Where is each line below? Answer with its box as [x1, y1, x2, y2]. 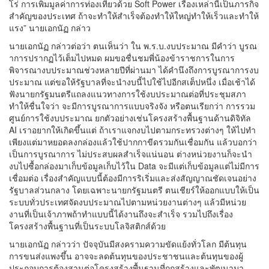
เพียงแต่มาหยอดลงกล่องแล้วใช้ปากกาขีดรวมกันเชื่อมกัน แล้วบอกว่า [9, 136, 257, 148]
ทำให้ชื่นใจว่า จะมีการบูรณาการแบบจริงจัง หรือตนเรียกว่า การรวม [9, 100, 255, 112]
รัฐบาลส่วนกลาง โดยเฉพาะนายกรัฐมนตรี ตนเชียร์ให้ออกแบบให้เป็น [9, 184, 259, 196]
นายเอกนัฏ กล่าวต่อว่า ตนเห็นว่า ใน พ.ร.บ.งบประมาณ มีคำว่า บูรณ [9, 40, 257, 52]
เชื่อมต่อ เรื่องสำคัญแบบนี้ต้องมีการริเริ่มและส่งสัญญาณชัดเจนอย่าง [9, 172, 256, 184]
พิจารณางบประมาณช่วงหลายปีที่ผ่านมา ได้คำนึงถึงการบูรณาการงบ [9, 64, 259, 76]
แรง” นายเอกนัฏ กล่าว [9, 22, 91, 34]
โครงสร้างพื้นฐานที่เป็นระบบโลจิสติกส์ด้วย [9, 220, 166, 232]
